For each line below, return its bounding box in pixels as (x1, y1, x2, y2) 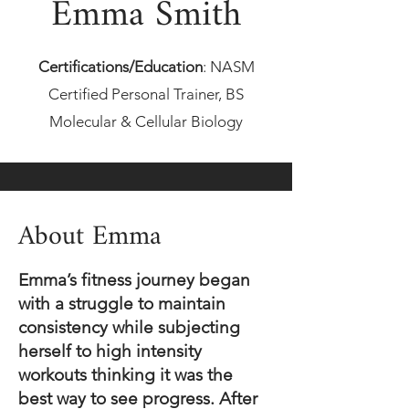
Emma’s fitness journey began (18, 268, 250, 290)
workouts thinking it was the (18, 363, 233, 385)
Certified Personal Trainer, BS (48, 84, 244, 103)
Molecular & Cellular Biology (49, 111, 243, 131)
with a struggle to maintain (18, 292, 225, 314)
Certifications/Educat (37, 57, 182, 76)
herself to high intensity (18, 340, 202, 362)
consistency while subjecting (18, 316, 240, 338)
